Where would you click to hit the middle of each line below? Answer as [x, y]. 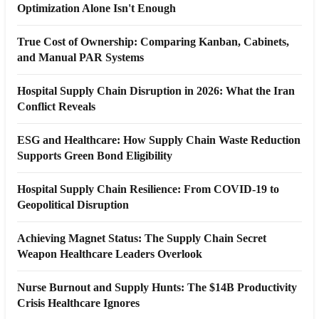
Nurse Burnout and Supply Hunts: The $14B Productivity [157, 287]
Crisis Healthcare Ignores [78, 303]
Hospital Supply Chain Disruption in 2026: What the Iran [156, 90]
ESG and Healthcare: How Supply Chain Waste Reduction [159, 140]
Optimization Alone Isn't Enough [96, 8]
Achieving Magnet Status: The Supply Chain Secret [142, 238]
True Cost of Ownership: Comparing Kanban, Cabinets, [153, 41]
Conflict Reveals [56, 106]
